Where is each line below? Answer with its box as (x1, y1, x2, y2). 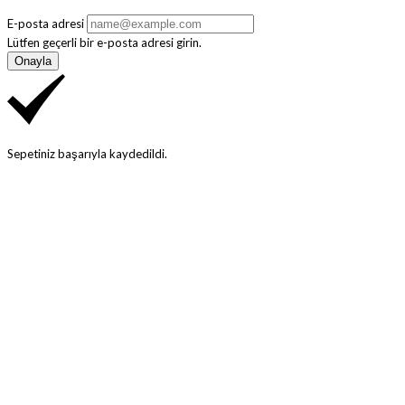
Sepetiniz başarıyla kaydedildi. (7, 146, 167, 162)
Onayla (14, 54, 52, 69)
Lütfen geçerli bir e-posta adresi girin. (7, 35, 202, 51)
